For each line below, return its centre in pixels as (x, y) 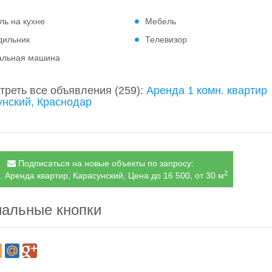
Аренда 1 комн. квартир (207, 90)
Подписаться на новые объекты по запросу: (104, 163)
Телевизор (166, 39)
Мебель (161, 21)
